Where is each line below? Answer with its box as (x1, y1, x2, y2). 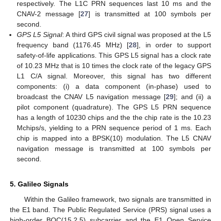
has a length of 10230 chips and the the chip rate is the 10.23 (17, 113, 211, 121)
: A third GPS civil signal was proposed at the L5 (62, 30, 212, 38)
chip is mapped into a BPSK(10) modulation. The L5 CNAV (17, 134, 211, 142)
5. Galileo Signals (10, 180, 69, 188)
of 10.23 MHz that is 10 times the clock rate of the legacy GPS (17, 61, 211, 70)
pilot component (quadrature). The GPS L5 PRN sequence (17, 103, 211, 111)
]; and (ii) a (174, 92, 212, 101)
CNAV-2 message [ (17, 9, 81, 18)
